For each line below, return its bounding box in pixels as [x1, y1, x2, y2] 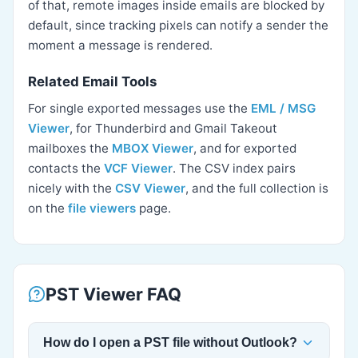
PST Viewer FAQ [46, 284, 181, 304]
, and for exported [193, 141, 296, 156]
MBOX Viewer [112, 141, 193, 156]
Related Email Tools [28, 74, 157, 89]
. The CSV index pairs [173, 161, 296, 176]
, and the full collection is [185, 181, 328, 196]
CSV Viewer [115, 181, 185, 196]
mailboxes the [28, 141, 112, 156]
